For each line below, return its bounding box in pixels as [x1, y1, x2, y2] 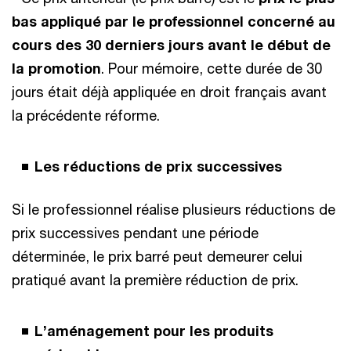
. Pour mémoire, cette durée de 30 [101, 59, 322, 77]
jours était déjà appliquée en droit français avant [12, 82, 327, 100]
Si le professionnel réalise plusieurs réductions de [12, 200, 335, 218]
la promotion [12, 59, 101, 77]
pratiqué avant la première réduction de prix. [12, 270, 299, 288]
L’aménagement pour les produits [34, 321, 273, 339]
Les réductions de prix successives [34, 157, 282, 175]
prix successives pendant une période [12, 223, 259, 241]
